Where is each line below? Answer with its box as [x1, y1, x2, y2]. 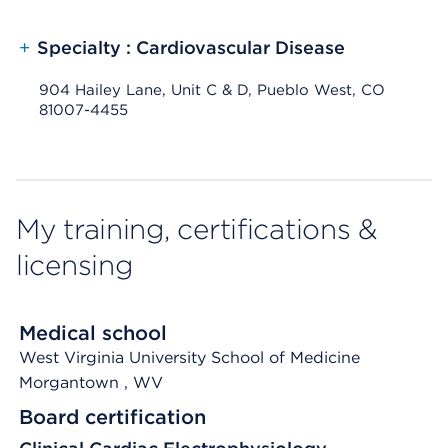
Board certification [19, 405, 206, 429]
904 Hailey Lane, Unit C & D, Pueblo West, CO [39, 81, 385, 99]
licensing [16, 248, 133, 282]
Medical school [19, 321, 167, 345]
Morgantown [19, 373, 124, 392]
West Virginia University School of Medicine [19, 348, 360, 367]
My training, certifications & [16, 212, 377, 246]
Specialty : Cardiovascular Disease [37, 37, 345, 58]
